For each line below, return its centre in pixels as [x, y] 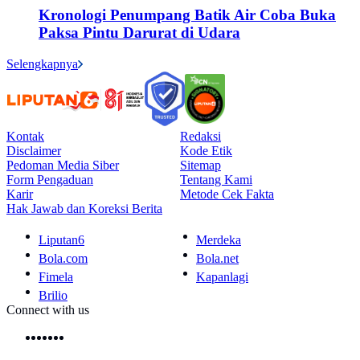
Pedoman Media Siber [63, 166]
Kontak [25, 137]
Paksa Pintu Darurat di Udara [139, 33]
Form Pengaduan [50, 180]
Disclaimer [34, 151]
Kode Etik [206, 151]
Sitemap [200, 166]
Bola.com [63, 259]
